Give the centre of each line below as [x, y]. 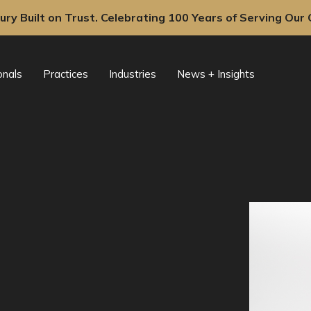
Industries [133, 74]
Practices [66, 74]
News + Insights [216, 74]
